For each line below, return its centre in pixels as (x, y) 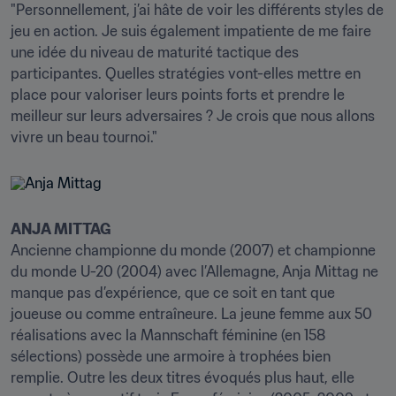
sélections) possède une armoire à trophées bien (171, 356)
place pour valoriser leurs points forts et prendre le (178, 95)
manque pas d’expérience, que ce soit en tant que (173, 293)
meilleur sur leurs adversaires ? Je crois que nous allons (193, 116)
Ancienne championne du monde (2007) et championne (193, 250)
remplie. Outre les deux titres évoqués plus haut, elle (183, 377)
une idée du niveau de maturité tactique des (155, 52)
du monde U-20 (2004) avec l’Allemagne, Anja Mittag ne (194, 271)
